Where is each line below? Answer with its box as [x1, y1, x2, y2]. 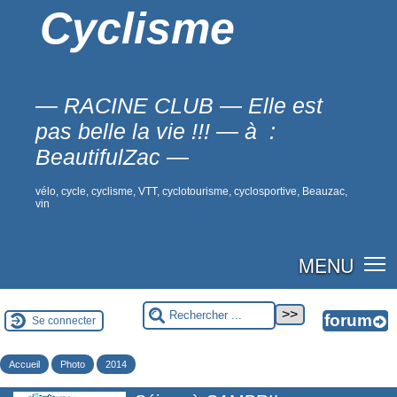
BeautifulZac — [35, 144, 189, 169]
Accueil [9, 358, 40, 370]
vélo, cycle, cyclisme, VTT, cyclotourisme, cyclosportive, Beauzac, [35, 185, 347, 198]
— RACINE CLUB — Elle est [35, 93, 323, 118]
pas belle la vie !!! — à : [35, 119, 276, 144]
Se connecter [32, 314, 96, 327]
